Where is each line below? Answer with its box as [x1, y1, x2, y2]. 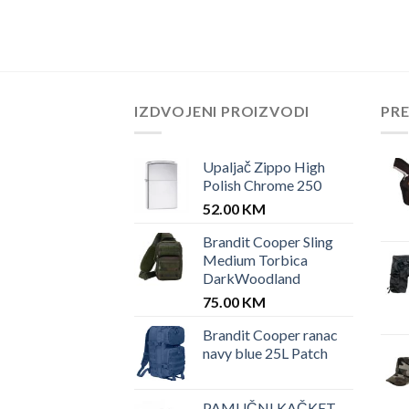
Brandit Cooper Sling [203, 233, 333, 251]
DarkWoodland [203, 269, 300, 288]
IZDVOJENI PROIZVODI [134, 101, 310, 120]
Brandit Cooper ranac [203, 326, 338, 344]
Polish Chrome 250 [203, 176, 321, 194]
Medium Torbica [203, 251, 308, 269]
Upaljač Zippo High [203, 158, 325, 176]
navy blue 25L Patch [203, 344, 328, 362]
